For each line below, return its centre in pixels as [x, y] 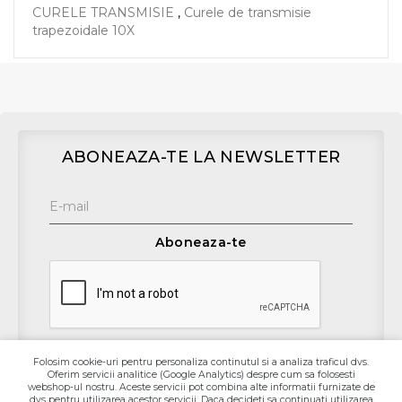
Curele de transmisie [248, 13]
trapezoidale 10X [83, 31]
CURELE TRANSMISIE [103, 13]
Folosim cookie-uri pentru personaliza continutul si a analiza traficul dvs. [201, 362]
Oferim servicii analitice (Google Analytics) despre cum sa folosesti [201, 375]
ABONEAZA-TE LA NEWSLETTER [201, 157]
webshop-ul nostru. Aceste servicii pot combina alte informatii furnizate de [201, 387]
